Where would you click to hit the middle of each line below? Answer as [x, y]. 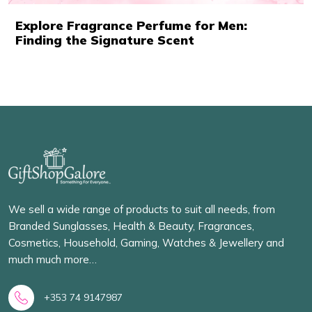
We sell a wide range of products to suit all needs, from [142, 209]
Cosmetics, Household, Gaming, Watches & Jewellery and [146, 242]
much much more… [53, 259]
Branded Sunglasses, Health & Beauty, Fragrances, [131, 226]
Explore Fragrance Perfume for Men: [131, 25]
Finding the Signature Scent [105, 40]
